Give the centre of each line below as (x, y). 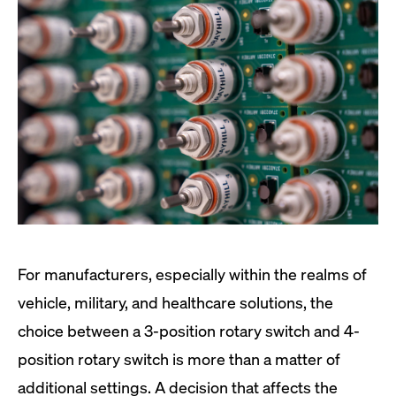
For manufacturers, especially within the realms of (192, 274)
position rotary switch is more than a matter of (179, 359)
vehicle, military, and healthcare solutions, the (175, 302)
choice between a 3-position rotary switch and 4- (189, 331)
